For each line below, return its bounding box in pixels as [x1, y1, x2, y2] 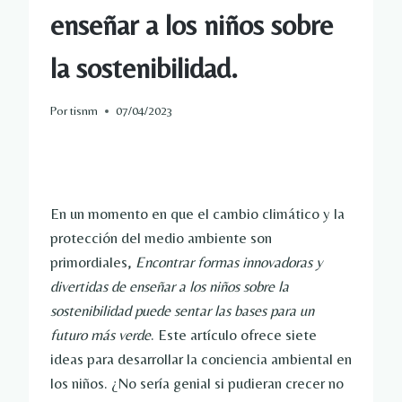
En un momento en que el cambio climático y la [50, 205, 345, 223]
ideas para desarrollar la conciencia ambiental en [50, 350, 352, 369]
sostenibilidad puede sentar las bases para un [50, 301, 314, 320]
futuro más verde [50, 326, 151, 345]
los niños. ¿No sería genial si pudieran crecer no [50, 374, 344, 393]
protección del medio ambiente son [50, 229, 272, 248]
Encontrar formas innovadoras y [135, 253, 322, 272]
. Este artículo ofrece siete [151, 326, 317, 345]
